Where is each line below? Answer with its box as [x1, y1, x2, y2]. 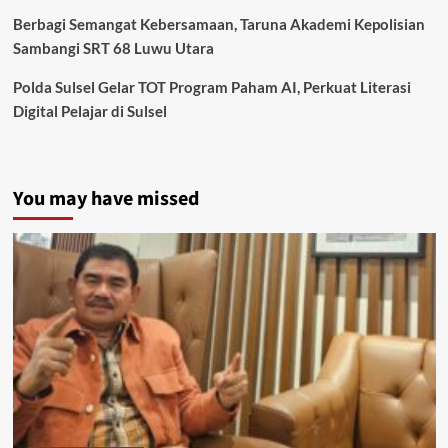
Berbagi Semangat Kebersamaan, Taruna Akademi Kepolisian [12, 14, 425, 33]
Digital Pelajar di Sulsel [12, 101, 167, 120]
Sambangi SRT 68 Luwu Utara [12, 38, 214, 57]
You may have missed [12, 184, 199, 213]
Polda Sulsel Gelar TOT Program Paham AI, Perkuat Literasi [12, 77, 411, 96]
